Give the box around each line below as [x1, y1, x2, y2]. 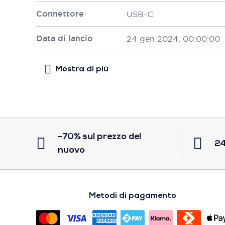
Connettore [36, 9, 84, 19]
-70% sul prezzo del [58, 132, 141, 142]
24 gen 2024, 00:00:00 [127, 34, 220, 44]
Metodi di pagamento [89, 192, 176, 200]
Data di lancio [36, 33, 93, 44]
